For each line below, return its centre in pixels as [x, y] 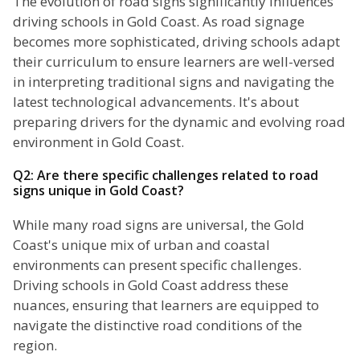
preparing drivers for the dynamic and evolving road [179, 122]
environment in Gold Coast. [98, 142]
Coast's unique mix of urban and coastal [141, 245]
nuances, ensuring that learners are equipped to [166, 305]
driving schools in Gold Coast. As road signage [159, 22]
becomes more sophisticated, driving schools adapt [176, 42]
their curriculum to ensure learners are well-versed [174, 62]
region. [35, 346]
